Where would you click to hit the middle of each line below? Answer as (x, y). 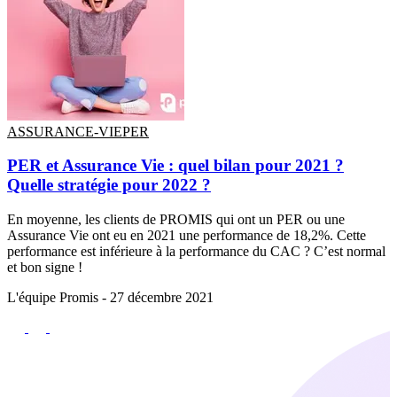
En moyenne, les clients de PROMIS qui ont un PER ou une (176, 220)
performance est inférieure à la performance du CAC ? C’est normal (196, 252)
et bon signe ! (45, 268)
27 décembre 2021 (162, 298)
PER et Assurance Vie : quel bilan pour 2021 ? (175, 166)
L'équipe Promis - (58, 298)
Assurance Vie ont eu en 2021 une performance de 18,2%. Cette (187, 236)
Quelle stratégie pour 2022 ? (109, 185)
